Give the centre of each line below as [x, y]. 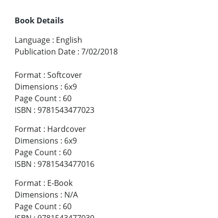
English [69, 40]
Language [32, 40]
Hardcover [67, 129]
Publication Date [45, 51]
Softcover [65, 75]
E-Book [60, 183]
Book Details [39, 20]
